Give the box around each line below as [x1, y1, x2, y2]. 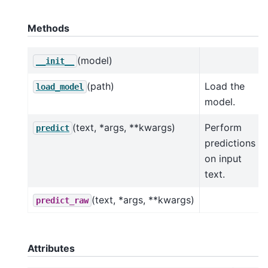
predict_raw [36, 195, 89, 205]
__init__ [36, 56, 74, 66]
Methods [28, 22, 69, 34]
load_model [36, 81, 84, 92]
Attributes [28, 242, 75, 254]
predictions [205, 136, 255, 149]
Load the [205, 80, 245, 92]
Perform [205, 121, 242, 133]
